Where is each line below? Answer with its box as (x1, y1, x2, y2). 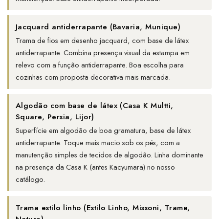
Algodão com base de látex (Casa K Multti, (16, 100, 174, 111)
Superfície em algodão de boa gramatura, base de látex (16, 125, 191, 136)
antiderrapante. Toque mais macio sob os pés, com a (16, 137, 180, 149)
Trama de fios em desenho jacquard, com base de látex (16, 35, 189, 46)
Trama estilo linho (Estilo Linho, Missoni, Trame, (16, 202, 190, 214)
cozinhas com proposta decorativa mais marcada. (16, 72, 171, 83)
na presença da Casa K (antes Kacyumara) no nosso (16, 162, 175, 173)
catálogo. (16, 174, 45, 185)
